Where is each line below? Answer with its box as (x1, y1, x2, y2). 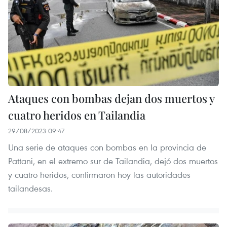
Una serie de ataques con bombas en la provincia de (8, 141, 206, 154)
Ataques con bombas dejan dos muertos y (8, 91, 214, 106)
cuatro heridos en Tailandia (8, 107, 145, 123)
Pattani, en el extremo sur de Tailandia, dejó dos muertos (8, 155, 218, 167)
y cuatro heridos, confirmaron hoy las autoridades (8, 169, 191, 181)
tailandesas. (8, 182, 53, 195)
